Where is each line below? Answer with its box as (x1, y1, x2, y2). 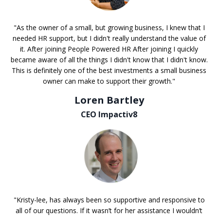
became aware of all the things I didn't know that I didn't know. (10, 55, 208, 65)
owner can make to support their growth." (43, 76, 175, 86)
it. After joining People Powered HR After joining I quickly (20, 44, 198, 54)
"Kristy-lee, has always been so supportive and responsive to (13, 195, 205, 204)
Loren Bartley (74, 93, 144, 107)
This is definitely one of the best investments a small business (12, 66, 206, 75)
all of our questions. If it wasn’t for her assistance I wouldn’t (16, 205, 202, 215)
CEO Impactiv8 (81, 109, 137, 120)
